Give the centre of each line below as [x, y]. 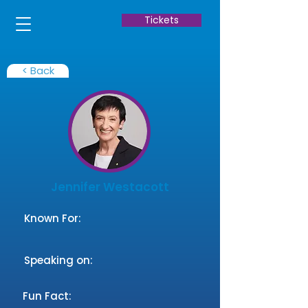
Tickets [162, 20]
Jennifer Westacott [110, 187]
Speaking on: [58, 260]
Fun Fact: [47, 296]
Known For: [54, 218]
